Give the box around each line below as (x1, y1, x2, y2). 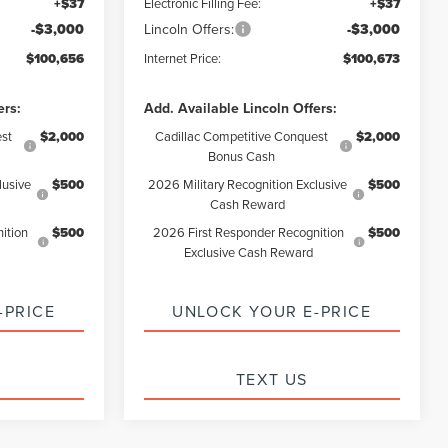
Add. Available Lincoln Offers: (144, 97, 338, 118)
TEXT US (235, 367, 309, 390)
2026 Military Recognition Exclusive (148, 174, 348, 193)
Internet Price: (144, 48, 222, 67)
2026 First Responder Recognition (153, 222, 345, 241)
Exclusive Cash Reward (184, 242, 314, 261)
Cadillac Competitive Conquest (154, 126, 328, 145)
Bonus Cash (207, 146, 275, 165)
